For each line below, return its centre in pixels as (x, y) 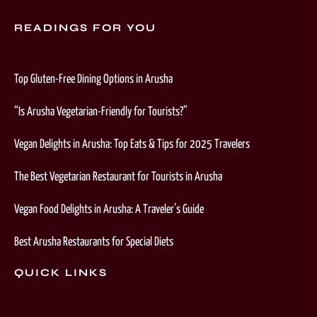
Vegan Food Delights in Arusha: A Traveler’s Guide (109, 210)
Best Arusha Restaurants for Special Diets (94, 242)
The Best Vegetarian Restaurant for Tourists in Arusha (118, 177)
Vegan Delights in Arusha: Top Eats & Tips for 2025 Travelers (132, 145)
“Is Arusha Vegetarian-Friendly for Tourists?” (101, 112)
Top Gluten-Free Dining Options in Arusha (93, 80)
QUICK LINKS (61, 273)
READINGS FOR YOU (85, 28)
